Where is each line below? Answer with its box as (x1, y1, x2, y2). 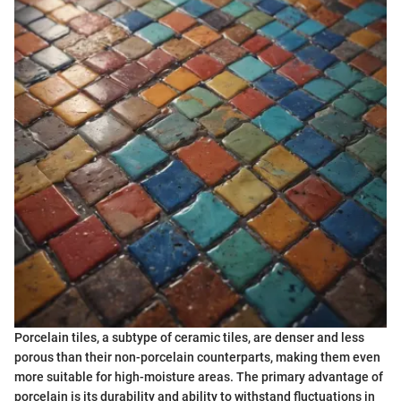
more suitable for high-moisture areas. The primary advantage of (14, 370, 383, 385)
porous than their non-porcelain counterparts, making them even (14, 350, 380, 365)
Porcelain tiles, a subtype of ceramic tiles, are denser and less (14, 330, 364, 346)
